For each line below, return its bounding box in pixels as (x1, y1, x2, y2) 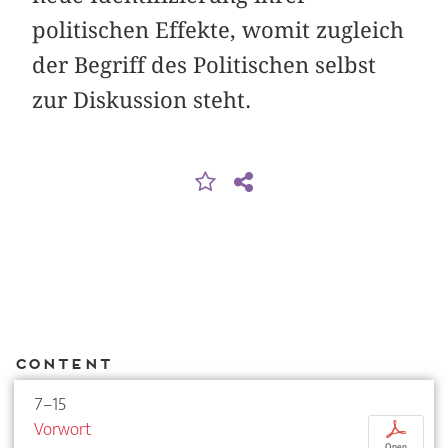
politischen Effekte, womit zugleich (32, 17, 405, 44)
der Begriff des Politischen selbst (32, 52, 377, 79)
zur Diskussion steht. (32, 87, 252, 114)
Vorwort (34, 413, 91, 445)
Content (14, 355, 111, 373)
